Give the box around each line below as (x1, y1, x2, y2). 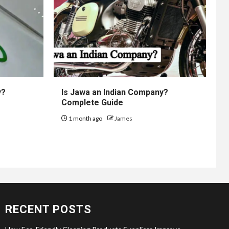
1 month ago (67, 114, 103, 122)
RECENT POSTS (5, 202, 91, 216)
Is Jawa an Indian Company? (61, 87, 168, 97)
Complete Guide (61, 97, 123, 107)
